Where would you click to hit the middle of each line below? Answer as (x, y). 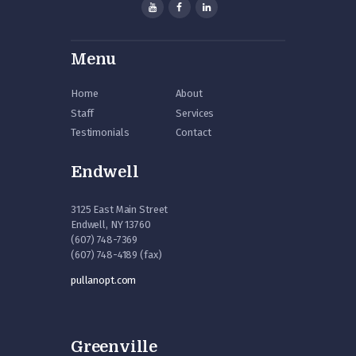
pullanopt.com (104, 280)
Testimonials (100, 133)
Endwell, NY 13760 (111, 224)
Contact (193, 133)
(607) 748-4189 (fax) (116, 254)
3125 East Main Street (120, 209)
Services (195, 113)
